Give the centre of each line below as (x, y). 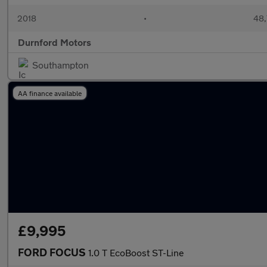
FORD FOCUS (53, 252)
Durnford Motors (55, 42)
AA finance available (50, 93)
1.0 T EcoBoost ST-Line (136, 252)
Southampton (60, 65)
